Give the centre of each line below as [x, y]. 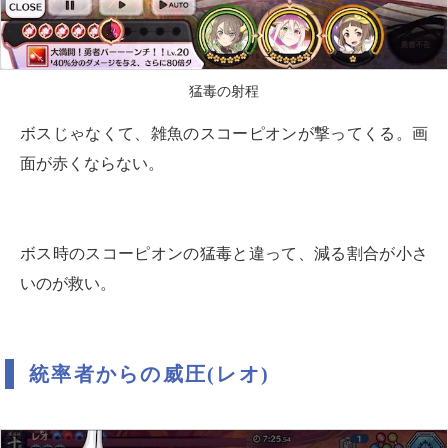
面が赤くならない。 [92, 163]
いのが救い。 [68, 283]
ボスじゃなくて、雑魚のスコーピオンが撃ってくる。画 [224, 133]
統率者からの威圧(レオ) [149, 374]
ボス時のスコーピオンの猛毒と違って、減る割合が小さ [224, 253]
